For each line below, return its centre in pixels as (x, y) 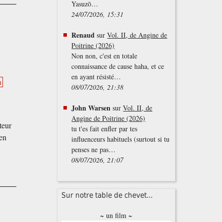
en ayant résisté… (96, 77)
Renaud (83, 35)
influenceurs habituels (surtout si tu (121, 139)
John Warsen (91, 108)
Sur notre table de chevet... (107, 195)
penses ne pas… (94, 150)
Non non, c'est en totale (105, 56)
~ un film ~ (116, 216)
